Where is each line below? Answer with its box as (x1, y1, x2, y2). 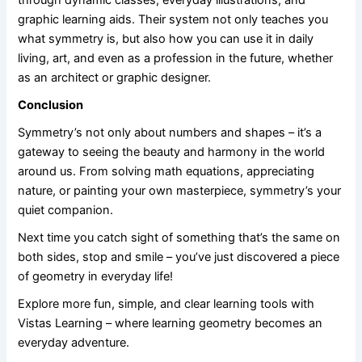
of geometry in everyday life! (18, 268, 174, 284)
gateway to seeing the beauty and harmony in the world (18, 144, 326, 159)
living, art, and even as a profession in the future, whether (18, 50, 334, 65)
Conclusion (18, 97, 84, 112)
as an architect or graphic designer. (18, 69, 212, 85)
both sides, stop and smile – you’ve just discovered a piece (18, 249, 340, 264)
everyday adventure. (18, 335, 130, 350)
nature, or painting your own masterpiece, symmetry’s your (18, 183, 342, 198)
